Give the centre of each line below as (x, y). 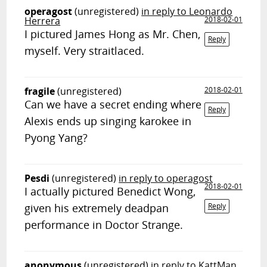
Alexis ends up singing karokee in (108, 121)
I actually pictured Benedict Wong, (110, 191)
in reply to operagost (166, 178)
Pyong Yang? (56, 138)
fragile (40, 91)
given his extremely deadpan (97, 208)
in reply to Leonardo (187, 11)
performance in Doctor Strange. (104, 225)
